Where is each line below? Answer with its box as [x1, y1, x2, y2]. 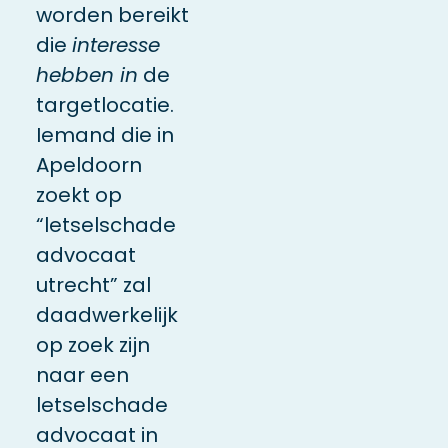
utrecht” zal [35, 271, 151, 300]
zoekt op [35, 181, 122, 210]
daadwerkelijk [35, 301, 178, 330]
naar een [35, 361, 129, 390]
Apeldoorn [35, 151, 142, 180]
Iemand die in [35, 121, 174, 150]
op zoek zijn [35, 331, 150, 360]
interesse [71, 31, 160, 60]
